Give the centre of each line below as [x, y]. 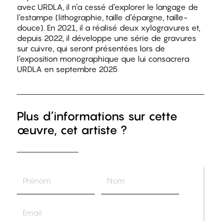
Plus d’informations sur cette [97, 116]
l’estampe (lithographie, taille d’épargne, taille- [102, 18]
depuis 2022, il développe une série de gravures [106, 38]
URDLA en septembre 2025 [67, 69]
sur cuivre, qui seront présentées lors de [91, 49]
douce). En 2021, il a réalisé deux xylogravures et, [108, 28]
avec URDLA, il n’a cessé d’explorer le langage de [107, 7]
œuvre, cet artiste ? [72, 130]
